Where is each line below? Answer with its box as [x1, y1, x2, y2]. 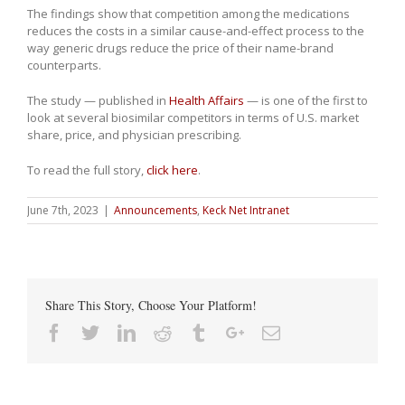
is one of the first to [259, 92, 368, 109]
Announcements [114, 202, 197, 219]
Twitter [99, 323, 152, 342]
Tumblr [207, 323, 261, 342]
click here [146, 162, 198, 179]
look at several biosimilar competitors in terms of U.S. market [27, 109, 359, 127]
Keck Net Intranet [202, 202, 289, 219]
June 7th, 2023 [27, 202, 99, 219]
